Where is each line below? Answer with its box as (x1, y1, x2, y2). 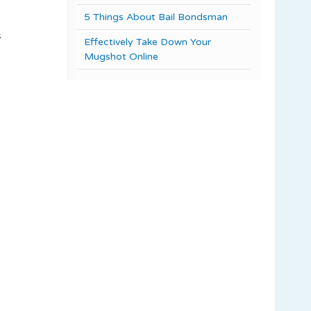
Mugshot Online (84, 50, 158, 62)
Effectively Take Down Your (84, 35, 211, 48)
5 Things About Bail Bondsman (84, 10, 228, 23)
